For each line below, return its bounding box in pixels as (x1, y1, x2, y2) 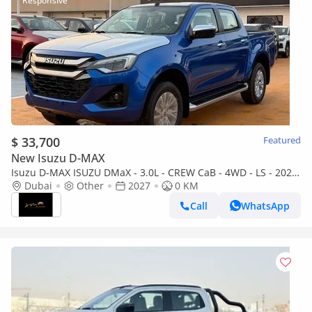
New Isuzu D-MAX (11, 150, 105, 166)
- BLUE (11, 179, 41, 192)
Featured (263, 134, 301, 146)
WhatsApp (241, 198, 290, 212)
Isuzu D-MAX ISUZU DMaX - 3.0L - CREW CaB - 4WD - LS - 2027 (11, 166, 297, 179)
